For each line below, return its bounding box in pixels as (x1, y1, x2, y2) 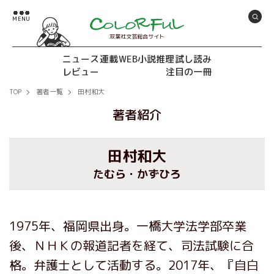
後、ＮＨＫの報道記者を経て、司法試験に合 (9, 237, 254, 254)
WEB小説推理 (119, 53, 174, 65)
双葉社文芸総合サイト (109, 32, 165, 40)
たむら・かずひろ (93, 166, 181, 182)
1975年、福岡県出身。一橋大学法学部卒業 (9, 217, 246, 234)
